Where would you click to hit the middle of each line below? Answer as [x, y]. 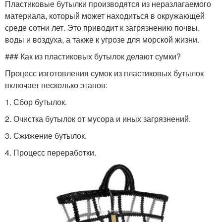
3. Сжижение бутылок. [46, 135]
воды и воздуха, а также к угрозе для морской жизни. [102, 39]
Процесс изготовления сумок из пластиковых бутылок [104, 73]
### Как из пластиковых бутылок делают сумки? [93, 56]
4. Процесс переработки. [51, 152]
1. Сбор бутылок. [36, 102]
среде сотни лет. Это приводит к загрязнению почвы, [102, 27]
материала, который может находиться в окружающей [105, 15]
